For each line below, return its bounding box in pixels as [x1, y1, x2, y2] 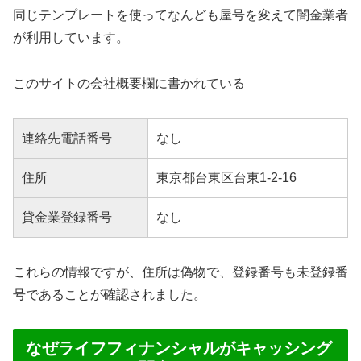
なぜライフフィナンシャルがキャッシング [26, 339, 332, 358]
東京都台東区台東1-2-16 [156, 170, 297, 185]
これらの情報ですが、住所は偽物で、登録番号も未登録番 [13, 264, 348, 279]
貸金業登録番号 [22, 210, 112, 224]
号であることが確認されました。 [13, 287, 206, 301]
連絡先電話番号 [22, 131, 112, 145]
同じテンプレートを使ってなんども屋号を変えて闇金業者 [13, 8, 348, 23]
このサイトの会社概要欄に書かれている [13, 76, 245, 90]
